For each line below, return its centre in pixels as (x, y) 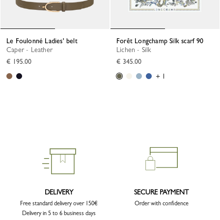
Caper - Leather (32, 50)
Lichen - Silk (136, 50)
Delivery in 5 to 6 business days (59, 213)
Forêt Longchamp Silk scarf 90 (162, 41)
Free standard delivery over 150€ (59, 204)
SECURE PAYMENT (161, 192)
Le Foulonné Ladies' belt (44, 41)
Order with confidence (161, 204)
